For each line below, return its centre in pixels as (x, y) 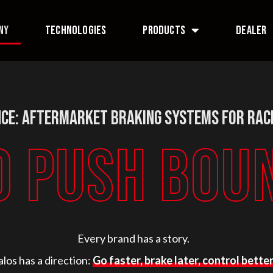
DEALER (251, 30)
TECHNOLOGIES (76, 30)
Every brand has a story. (134, 239)
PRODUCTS (164, 30)
